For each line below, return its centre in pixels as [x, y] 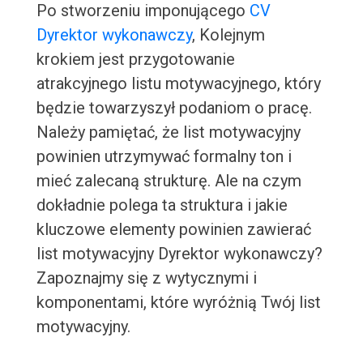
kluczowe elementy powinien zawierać [173, 230]
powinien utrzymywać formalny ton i [164, 157]
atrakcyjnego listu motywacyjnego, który [178, 84]
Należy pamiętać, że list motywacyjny [168, 132]
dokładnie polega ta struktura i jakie [162, 205]
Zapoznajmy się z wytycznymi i [146, 278]
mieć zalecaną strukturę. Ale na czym [169, 181]
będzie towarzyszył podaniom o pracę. [174, 108]
